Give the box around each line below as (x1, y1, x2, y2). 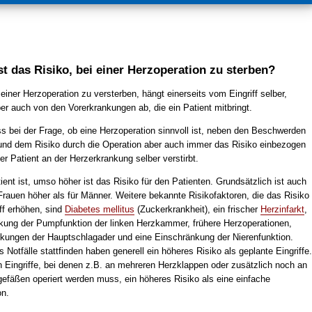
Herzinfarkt (260, 203, 304, 214)
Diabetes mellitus (64, 203, 134, 214)
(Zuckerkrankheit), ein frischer (134, 203, 260, 214)
